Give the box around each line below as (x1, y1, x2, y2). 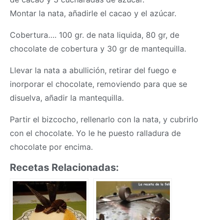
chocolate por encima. (10, 142, 93, 152)
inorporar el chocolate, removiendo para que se (10, 79, 187, 89)
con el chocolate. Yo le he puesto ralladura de (10, 128, 181, 138)
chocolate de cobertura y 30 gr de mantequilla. (10, 44, 189, 54)
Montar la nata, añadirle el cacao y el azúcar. (10, 8, 176, 19)
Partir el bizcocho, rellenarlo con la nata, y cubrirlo (10, 114, 198, 125)
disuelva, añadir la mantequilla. (10, 93, 124, 103)
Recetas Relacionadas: (10, 162, 119, 174)
